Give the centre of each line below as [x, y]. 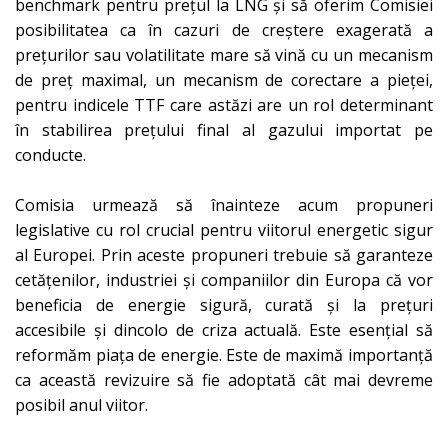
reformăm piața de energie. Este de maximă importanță [224, 354]
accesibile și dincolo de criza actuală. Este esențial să [224, 329]
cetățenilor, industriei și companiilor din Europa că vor [224, 279]
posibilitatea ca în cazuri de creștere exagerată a [224, 29]
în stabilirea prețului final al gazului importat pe [224, 129]
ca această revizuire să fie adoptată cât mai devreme [224, 379]
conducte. [50, 154]
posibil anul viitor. [81, 404]
